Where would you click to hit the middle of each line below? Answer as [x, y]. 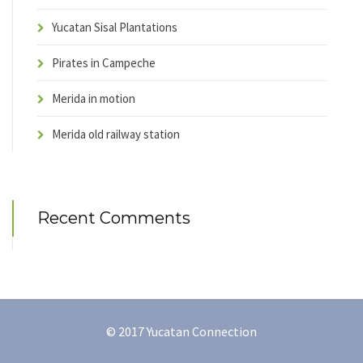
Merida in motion [94, 99]
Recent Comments [114, 218]
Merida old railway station [116, 135]
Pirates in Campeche [104, 63]
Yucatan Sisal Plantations [115, 28]
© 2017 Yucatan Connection [181, 332]
